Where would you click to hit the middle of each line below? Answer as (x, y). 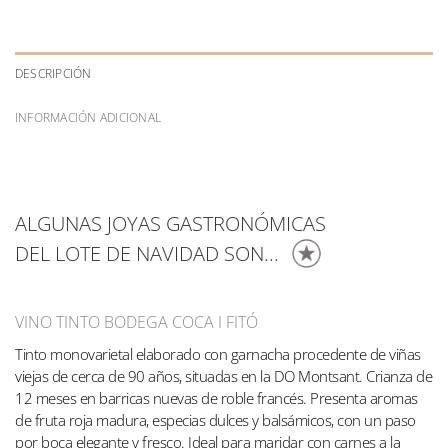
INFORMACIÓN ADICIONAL (88, 118)
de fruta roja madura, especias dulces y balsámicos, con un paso (215, 419)
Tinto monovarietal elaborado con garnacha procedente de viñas (218, 353)
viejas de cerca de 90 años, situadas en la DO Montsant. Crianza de (223, 375)
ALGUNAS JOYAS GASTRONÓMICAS (170, 223)
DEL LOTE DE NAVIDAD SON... (147, 252)
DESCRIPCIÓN (53, 74)
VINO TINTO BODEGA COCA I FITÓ (136, 321)
